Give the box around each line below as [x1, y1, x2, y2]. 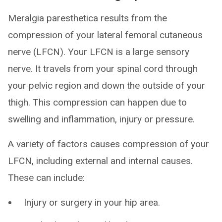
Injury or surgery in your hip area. [24, 197, 160, 209]
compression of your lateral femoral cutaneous [8, 29, 203, 41]
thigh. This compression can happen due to [8, 97, 187, 109]
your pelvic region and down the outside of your [8, 80, 205, 92]
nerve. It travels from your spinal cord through [8, 63, 198, 75]
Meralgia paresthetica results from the [8, 12, 167, 24]
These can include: [8, 172, 85, 184]
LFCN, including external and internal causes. [8, 155, 193, 167]
